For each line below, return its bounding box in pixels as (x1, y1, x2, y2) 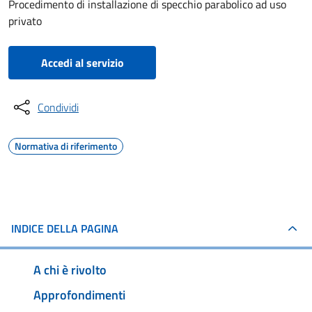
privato (8, 13, 42, 29)
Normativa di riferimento (15, 139, 117, 153)
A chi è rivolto (33, 260, 107, 279)
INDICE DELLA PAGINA (11, 220, 118, 237)
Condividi (38, 99, 79, 116)
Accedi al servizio (40, 54, 124, 71)
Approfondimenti (33, 285, 125, 304)
